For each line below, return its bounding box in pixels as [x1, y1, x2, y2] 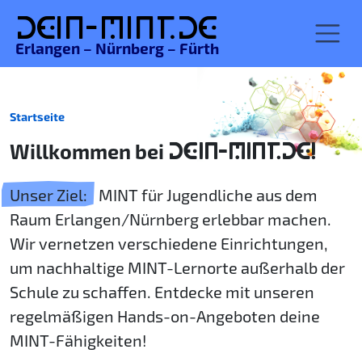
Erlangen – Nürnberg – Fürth [15, 39, 219, 57]
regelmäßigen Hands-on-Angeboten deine [10, 306, 320, 326]
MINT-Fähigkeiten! [10, 330, 146, 350]
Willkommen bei [10, 139, 168, 163]
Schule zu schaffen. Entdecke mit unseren [10, 282, 314, 301]
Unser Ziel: [10, 185, 87, 204]
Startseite [10, 109, 65, 124]
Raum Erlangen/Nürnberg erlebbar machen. [10, 209, 331, 229]
